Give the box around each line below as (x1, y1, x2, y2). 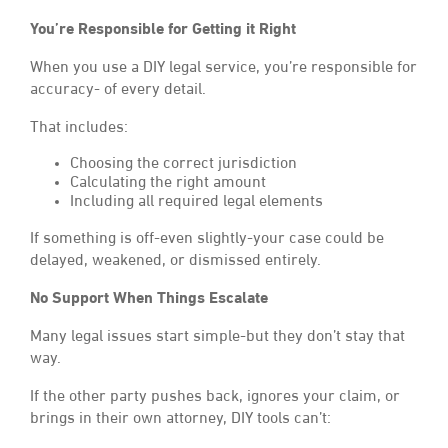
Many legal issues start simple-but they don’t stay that (30, 329, 405, 346)
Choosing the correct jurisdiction (70, 156, 297, 173)
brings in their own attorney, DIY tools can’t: (30, 411, 331, 428)
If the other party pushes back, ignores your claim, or (30, 389, 400, 406)
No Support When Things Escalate (30, 291, 268, 308)
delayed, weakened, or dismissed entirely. (30, 253, 321, 270)
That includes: (30, 120, 128, 137)
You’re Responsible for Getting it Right (30, 22, 296, 39)
